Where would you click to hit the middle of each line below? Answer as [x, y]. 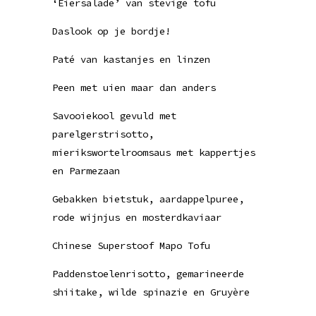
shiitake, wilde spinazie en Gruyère [151, 292]
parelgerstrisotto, [103, 134]
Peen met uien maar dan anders [134, 87]
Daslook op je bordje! [111, 31]
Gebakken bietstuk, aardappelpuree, [148, 199]
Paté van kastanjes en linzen [131, 59]
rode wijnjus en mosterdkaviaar [137, 217]
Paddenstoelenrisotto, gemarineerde [148, 274]
